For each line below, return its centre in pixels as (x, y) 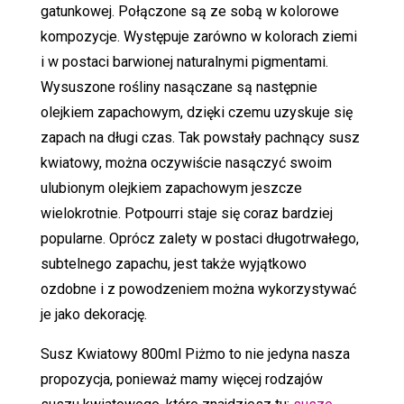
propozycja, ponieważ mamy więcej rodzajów (181, 379)
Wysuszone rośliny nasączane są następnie (179, 87)
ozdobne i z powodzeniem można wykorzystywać (198, 289)
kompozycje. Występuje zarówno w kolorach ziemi (198, 36)
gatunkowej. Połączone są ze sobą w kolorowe (189, 11)
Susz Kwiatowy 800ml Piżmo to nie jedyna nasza (195, 353)
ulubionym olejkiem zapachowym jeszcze (171, 188)
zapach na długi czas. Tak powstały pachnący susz (200, 137)
